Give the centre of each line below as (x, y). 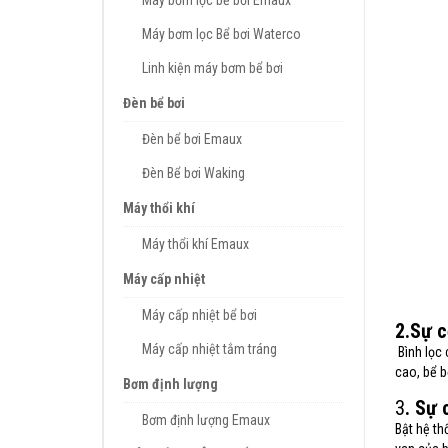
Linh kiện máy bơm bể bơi (212, 68)
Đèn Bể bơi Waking (193, 173)
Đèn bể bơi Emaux (192, 139)
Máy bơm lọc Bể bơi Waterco (221, 34)
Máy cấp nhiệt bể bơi (199, 315)
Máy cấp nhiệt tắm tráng (209, 349)
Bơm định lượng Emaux (206, 420)
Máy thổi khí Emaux (195, 244)
